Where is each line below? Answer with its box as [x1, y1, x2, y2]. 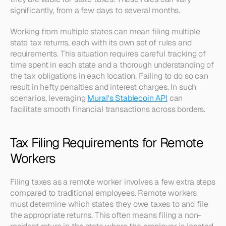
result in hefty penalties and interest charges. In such [10, 82, 197, 92]
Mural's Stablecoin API [87, 93, 167, 103]
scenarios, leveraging [10, 93, 88, 103]
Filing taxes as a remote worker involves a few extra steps [10, 177, 215, 187]
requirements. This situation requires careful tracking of [10, 48, 206, 59]
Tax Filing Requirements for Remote [10, 134, 203, 151]
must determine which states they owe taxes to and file [10, 199, 208, 209]
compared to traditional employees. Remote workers [10, 188, 197, 198]
